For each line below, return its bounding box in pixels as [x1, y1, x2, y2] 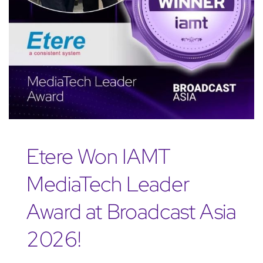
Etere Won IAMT [26, 142, 170, 171]
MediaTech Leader [26, 170, 190, 198]
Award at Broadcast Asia [26, 197, 237, 226]
